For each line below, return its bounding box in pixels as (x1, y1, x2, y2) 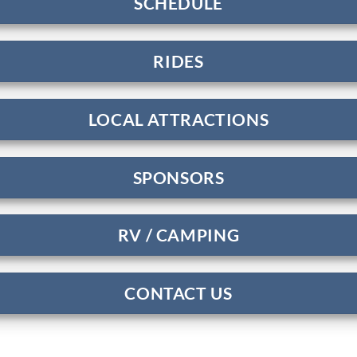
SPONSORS (132, 167, 225, 187)
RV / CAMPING (117, 225, 240, 245)
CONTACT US (124, 283, 233, 304)
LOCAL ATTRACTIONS (88, 108, 269, 129)
